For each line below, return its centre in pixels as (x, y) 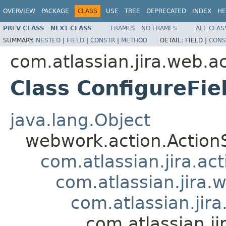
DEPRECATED (166, 11)
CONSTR (103, 40)
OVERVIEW (19, 11)
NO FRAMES (159, 28)
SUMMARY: (19, 40)
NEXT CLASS (71, 28)
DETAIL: (173, 40)
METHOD (134, 40)
